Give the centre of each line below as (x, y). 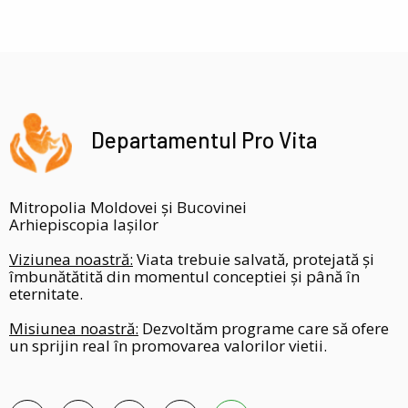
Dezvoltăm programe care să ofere (264, 328)
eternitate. (46, 293)
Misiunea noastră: (74, 328)
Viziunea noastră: (71, 259)
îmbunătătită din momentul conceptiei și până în (184, 276)
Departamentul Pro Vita (204, 139)
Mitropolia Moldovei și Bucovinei (128, 207)
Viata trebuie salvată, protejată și (254, 259)
